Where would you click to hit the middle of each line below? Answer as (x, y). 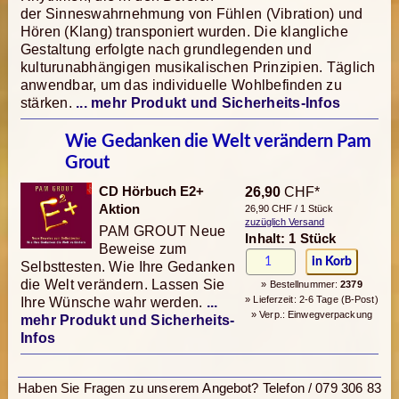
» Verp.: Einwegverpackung (312, 315)
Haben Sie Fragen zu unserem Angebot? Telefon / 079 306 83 (199, 388)
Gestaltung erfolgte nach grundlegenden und (166, 50)
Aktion (119, 210)
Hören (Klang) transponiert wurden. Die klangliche (184, 32)
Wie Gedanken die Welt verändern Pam (218, 142)
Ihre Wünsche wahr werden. (111, 303)
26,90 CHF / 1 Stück (289, 209)
